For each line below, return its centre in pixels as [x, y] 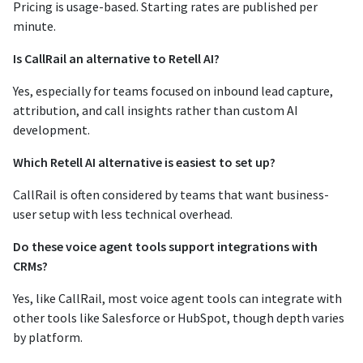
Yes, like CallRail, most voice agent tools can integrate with [177, 298]
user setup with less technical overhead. [123, 214]
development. [51, 129]
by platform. [48, 337]
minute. [34, 26]
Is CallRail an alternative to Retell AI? [116, 58]
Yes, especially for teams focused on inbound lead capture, [173, 90]
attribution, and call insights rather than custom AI [156, 110]
